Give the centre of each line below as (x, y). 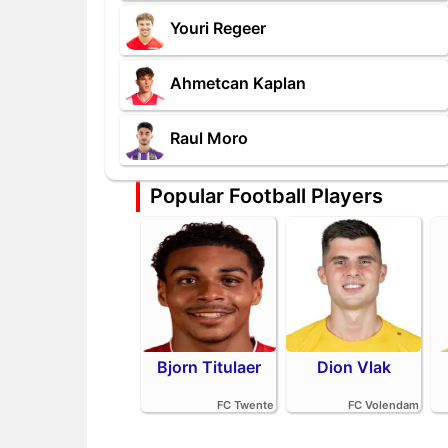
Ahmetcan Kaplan (238, 83)
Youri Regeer (218, 28)
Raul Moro (209, 138)
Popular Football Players (267, 196)
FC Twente (246, 405)
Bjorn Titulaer (208, 367)
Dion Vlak (353, 367)
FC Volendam (384, 405)
